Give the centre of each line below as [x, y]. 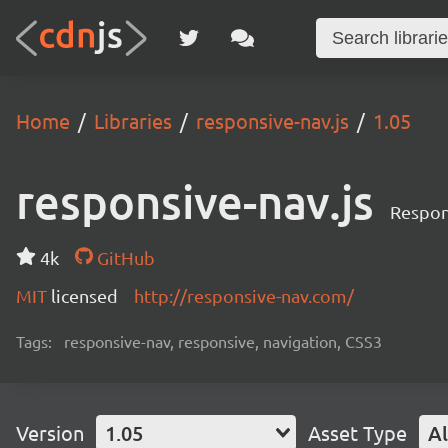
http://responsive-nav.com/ [244, 295]
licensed [84, 295]
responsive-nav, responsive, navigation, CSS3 [223, 341]
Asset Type [357, 432]
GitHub [123, 257]
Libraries [133, 120]
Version [50, 432]
